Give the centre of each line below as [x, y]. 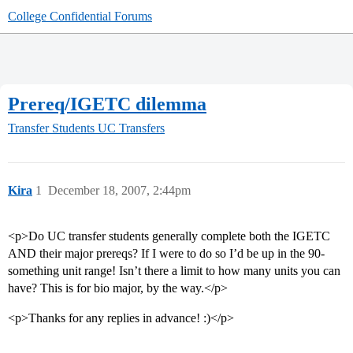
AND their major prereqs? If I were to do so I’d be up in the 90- [166, 254]
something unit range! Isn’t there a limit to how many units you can [174, 271]
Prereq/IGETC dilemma [107, 104]
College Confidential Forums [80, 16]
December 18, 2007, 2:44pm [119, 191]
